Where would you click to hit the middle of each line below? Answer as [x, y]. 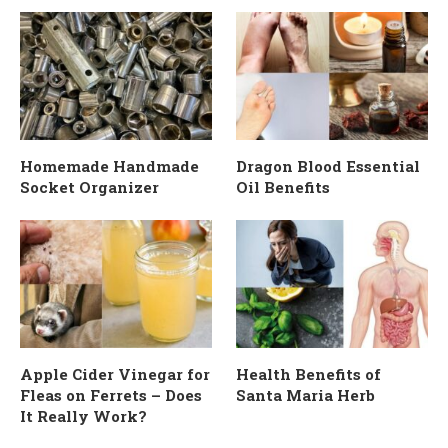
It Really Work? [83, 415]
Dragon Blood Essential [328, 165]
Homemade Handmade [109, 165]
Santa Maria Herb [306, 394]
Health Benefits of [309, 373]
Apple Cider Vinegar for [115, 373]
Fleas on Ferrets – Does [111, 394]
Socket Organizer [89, 186]
